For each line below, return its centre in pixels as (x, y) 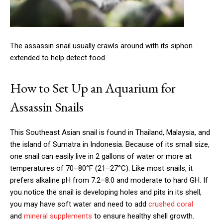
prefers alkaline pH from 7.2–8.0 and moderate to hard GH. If (109, 180)
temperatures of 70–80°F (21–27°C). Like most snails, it (101, 168)
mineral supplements (58, 216)
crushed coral (171, 204)
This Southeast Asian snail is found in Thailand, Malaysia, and (110, 132)
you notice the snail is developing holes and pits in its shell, (106, 192)
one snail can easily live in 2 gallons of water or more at (101, 156)
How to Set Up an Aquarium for (93, 88)
